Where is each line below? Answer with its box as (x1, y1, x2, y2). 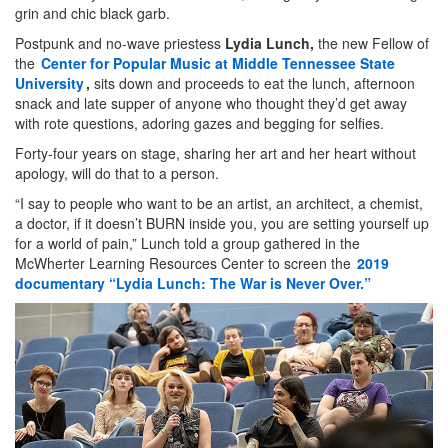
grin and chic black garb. (15, 3, 170, 24)
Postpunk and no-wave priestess (15, 33, 225, 54)
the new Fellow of (318, 33, 429, 54)
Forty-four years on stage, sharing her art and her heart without (15, 143, 416, 164)
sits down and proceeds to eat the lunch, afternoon (94, 73, 415, 94)
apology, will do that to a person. (15, 163, 219, 184)
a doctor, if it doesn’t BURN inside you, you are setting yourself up (15, 213, 429, 234)
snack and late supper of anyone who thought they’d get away (15, 93, 407, 114)
